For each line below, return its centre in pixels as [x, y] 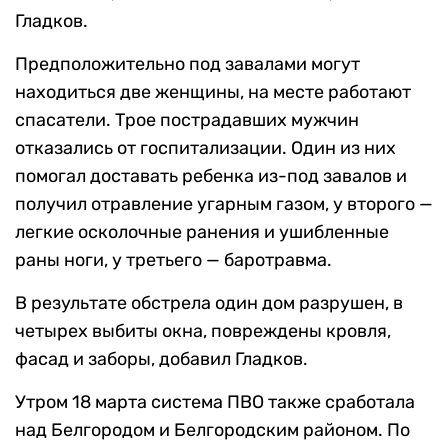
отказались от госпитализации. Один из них [205, 148]
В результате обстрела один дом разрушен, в [209, 303]
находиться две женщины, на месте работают [213, 92]
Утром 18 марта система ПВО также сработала [215, 402]
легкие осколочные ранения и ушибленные [202, 232]
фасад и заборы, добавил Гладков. [161, 359]
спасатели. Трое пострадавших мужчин [187, 120]
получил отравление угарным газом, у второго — [224, 204]
